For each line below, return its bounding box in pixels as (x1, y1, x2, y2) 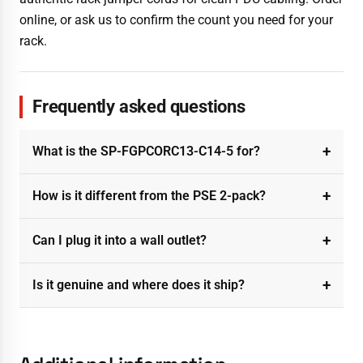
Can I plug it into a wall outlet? (32, 232, 207, 248)
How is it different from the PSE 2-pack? (32, 187, 266, 203)
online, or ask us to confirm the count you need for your (19, 11, 333, 28)
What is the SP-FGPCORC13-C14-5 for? (32, 143, 260, 159)
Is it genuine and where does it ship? (32, 276, 245, 293)
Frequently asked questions (32, 96, 246, 117)
